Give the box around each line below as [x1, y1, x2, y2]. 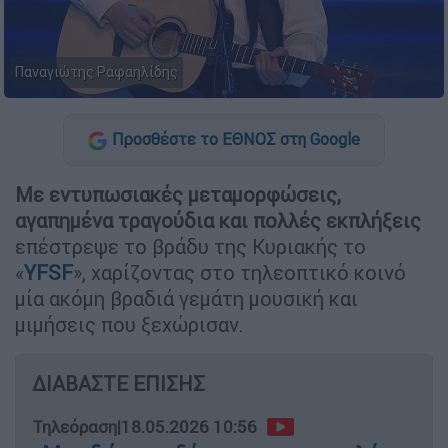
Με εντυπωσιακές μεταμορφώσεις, [15, 181, 341, 207]
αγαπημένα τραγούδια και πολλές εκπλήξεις [15, 207, 421, 233]
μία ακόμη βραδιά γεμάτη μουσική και [15, 285, 358, 311]
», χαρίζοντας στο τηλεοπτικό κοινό [73, 259, 406, 285]
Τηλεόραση [32, 415, 117, 438]
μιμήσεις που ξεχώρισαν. [15, 311, 244, 337]
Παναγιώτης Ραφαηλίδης [15, 63, 178, 82]
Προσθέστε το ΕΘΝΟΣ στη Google [112, 129, 360, 150]
